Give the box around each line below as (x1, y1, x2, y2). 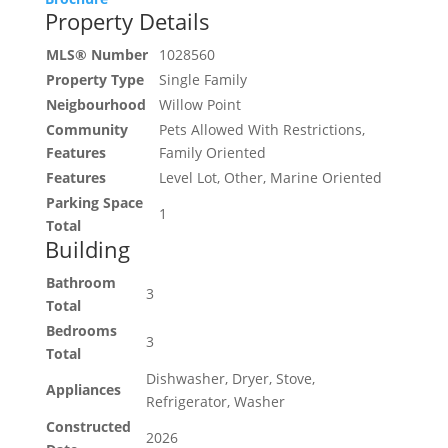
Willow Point (158, 95, 241, 115)
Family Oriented (158, 143, 266, 163)
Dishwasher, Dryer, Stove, (145, 369, 315, 389)
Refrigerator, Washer (145, 392, 285, 412)
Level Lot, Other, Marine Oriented (158, 168, 382, 188)
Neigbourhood (45, 95, 146, 115)
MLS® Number (45, 45, 148, 65)
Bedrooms (45, 321, 117, 341)
